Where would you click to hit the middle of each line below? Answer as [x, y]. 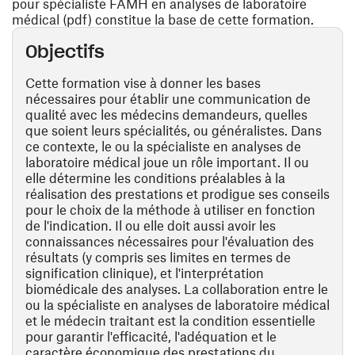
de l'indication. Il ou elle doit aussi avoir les [151, 225]
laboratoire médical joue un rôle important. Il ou [167, 162]
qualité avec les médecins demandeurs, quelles [166, 114]
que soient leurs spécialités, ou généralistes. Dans [174, 130]
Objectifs [65, 52]
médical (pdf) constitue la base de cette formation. [163, 19]
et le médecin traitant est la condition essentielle [170, 320]
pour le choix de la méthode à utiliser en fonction [170, 209]
